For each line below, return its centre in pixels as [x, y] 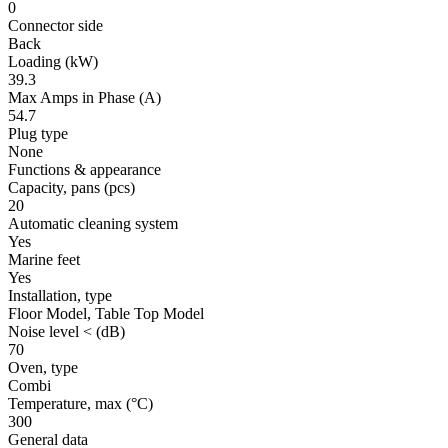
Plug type [38, 133]
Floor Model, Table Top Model [106, 313]
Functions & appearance [84, 169]
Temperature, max [67, 403]
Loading [36, 61]
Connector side [55, 25]
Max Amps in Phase [73, 97]
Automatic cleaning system [93, 223]
